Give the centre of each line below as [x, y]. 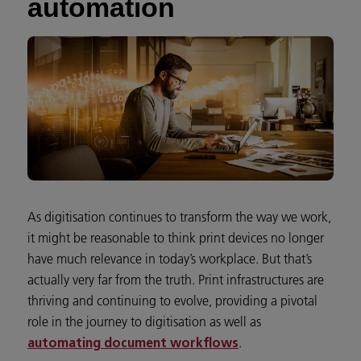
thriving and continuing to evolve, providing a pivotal [172, 301]
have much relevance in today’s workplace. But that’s [170, 259]
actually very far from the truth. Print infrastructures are [176, 280]
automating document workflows [133, 344]
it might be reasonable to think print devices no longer [176, 238]
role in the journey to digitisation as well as [144, 322]
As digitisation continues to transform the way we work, [179, 217]
